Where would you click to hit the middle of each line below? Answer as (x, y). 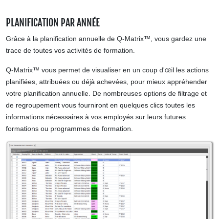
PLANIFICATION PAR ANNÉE (53, 23)
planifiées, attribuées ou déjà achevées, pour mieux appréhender (107, 82)
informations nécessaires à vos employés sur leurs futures (96, 117)
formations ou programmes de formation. (69, 129)
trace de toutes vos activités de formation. (70, 50)
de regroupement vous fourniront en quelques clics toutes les (100, 105)
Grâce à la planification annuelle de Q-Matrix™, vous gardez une (106, 39)
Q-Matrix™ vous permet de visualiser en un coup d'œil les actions (107, 70)
